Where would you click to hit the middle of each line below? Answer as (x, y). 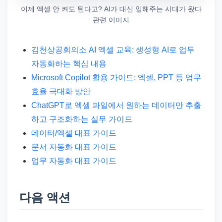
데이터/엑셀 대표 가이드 (74, 133)
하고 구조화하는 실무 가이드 (82, 119)
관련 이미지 (111, 20)
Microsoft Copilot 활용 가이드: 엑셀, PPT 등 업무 (116, 77)
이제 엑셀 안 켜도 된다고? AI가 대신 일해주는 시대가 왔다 (111, 9)
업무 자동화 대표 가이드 (74, 161)
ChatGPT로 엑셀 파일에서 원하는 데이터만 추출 (116, 105)
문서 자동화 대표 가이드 (74, 147)
